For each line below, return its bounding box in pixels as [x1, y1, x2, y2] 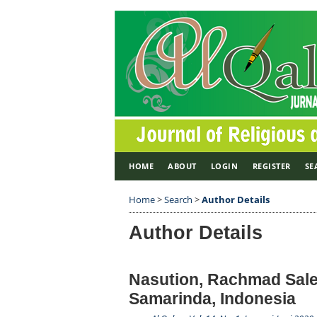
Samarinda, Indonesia [129, 289, 296, 308]
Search [164, 193, 192, 206]
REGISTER [252, 161, 291, 171]
